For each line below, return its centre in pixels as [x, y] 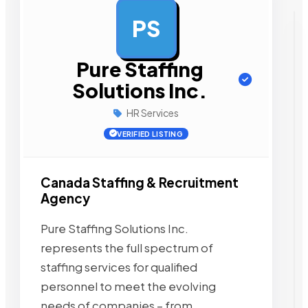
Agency [65, 198]
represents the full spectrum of [127, 247]
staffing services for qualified [119, 267]
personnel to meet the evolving [128, 286]
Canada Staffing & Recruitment [140, 183]
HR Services [152, 113]
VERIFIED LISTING [150, 134]
